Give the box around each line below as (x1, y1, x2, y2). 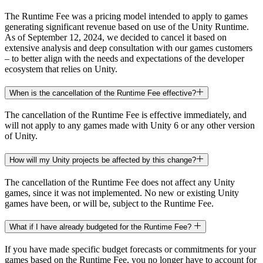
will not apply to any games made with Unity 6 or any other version (5, 120, 255, 131)
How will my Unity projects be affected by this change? (9, 155, 196, 164)
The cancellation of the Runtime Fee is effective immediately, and (5, 110, 247, 120)
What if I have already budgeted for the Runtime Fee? (9, 222, 194, 232)
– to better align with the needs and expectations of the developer (5, 53, 244, 63)
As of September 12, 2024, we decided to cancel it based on (5, 32, 227, 42)
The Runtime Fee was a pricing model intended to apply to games (5, 11, 248, 21)
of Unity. (5, 131, 38, 141)
